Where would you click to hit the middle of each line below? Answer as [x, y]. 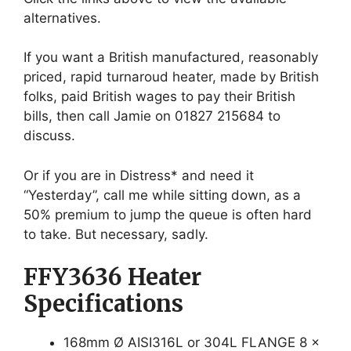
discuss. [49, 136]
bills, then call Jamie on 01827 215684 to [152, 116]
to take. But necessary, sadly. [116, 234]
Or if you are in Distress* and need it [139, 175]
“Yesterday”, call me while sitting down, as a [162, 195]
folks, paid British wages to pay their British [159, 97]
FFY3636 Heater [112, 277]
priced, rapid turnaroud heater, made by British [171, 77]
